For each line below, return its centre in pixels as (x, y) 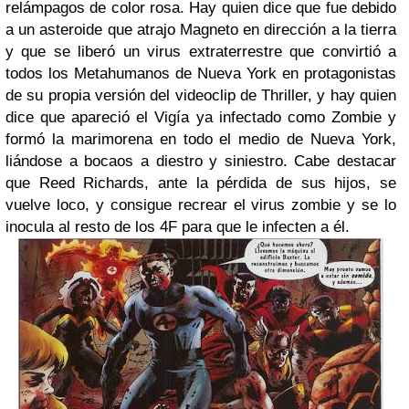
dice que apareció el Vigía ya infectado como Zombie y (201, 117)
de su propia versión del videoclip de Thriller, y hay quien (201, 95)
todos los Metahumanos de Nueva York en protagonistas (201, 73)
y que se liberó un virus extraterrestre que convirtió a (201, 52)
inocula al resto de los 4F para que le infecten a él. (178, 227)
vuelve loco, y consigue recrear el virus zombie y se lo (201, 205)
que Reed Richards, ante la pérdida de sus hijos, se (201, 183)
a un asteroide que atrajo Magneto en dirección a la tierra (201, 30)
